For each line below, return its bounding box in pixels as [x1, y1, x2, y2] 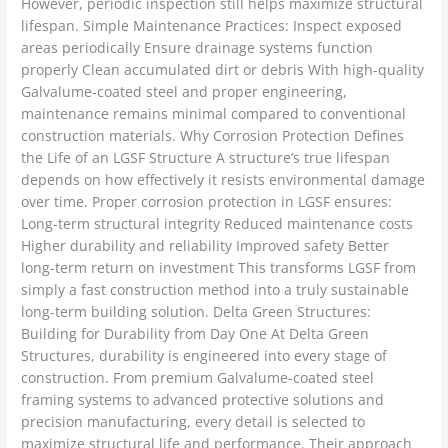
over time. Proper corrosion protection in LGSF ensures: [21, 192, 393, 212]
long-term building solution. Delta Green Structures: [21, 302, 372, 322]
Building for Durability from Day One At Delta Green [21, 324, 370, 344]
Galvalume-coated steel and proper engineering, [21, 82, 348, 102]
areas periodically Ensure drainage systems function [21, 38, 374, 58]
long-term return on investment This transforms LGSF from [21, 258, 417, 278]
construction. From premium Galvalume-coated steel [21, 368, 375, 388]
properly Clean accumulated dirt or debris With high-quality [21, 60, 425, 80]
